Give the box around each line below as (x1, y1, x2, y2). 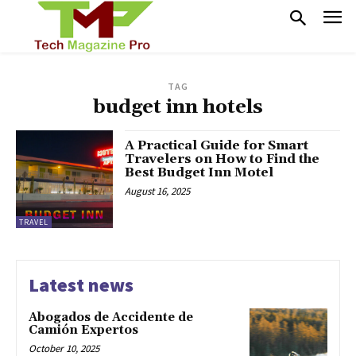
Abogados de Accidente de (29, 309, 193, 325)
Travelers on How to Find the (125, 151, 320, 168)
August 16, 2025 (125, 184, 191, 199)
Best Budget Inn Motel (125, 164, 274, 181)
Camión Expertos (29, 322, 138, 338)
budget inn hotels (93, 95, 263, 120)
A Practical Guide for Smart (125, 137, 309, 154)
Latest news (29, 272, 133, 297)
